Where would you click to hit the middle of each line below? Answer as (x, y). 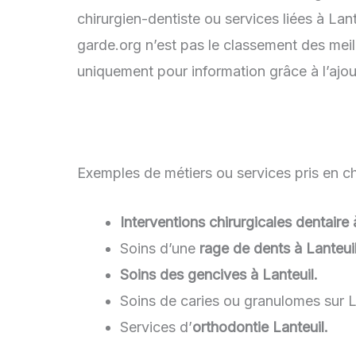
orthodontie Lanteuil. (260, 327)
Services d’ (156, 327)
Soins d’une (160, 248)
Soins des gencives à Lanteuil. (219, 274)
